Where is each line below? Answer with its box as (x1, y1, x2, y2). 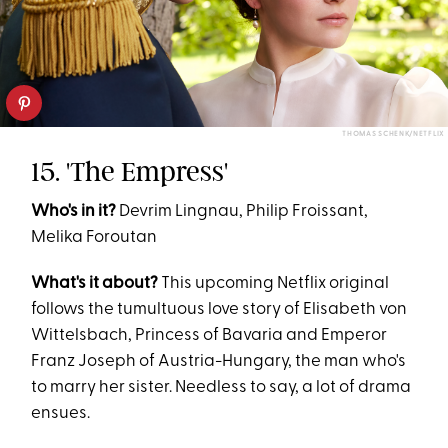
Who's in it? (31, 202, 120, 220)
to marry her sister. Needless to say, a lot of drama (31, 378, 412, 396)
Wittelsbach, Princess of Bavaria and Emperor (31, 326, 388, 344)
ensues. (31, 404, 91, 422)
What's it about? (31, 274, 159, 292)
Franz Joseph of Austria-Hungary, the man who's (31, 352, 407, 370)
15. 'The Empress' (31, 154, 229, 188)
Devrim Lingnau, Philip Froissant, (119, 202, 369, 220)
